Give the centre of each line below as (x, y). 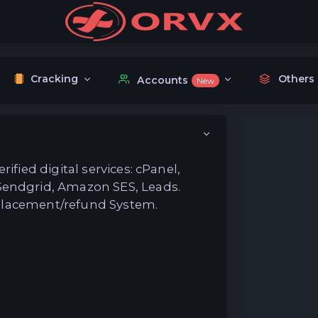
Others (296, 79)
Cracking (55, 79)
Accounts (164, 80)
